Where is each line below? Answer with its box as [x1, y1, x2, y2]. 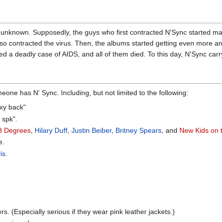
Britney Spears [115, 126, 162, 135]
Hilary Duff [35, 126, 68, 135]
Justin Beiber [71, 126, 112, 135]
